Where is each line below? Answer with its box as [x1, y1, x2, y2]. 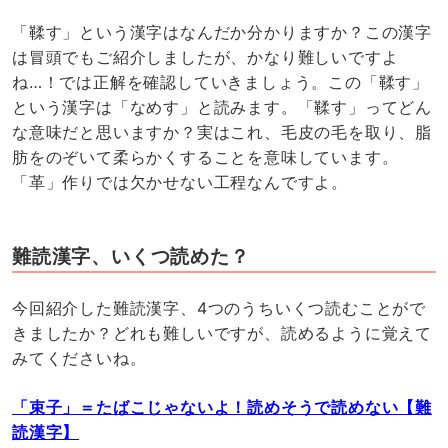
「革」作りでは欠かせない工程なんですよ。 [11, 172, 349, 193]
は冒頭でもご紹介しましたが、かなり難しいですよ [11, 47, 399, 68]
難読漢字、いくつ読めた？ [11, 244, 250, 269]
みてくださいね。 [11, 347, 147, 368]
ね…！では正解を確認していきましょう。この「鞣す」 [11, 72, 430, 93]
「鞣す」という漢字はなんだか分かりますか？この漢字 [11, 22, 433, 43]
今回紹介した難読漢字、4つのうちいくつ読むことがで [11, 297, 427, 318]
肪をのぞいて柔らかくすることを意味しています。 [11, 147, 399, 168]
